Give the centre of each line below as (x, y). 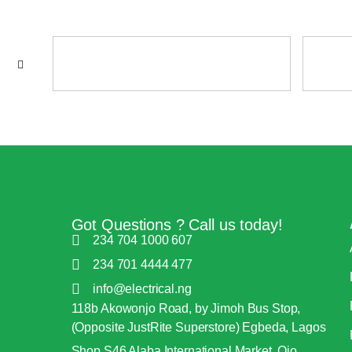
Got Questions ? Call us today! (177, 224)
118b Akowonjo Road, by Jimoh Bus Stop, (186, 308)
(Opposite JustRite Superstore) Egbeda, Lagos (198, 327)
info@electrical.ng (142, 288)
